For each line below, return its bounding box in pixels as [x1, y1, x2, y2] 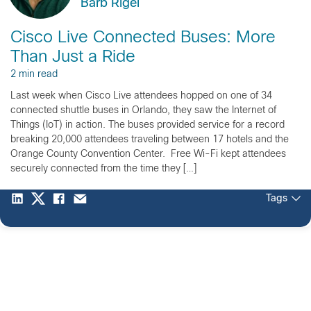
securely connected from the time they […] [10, 164, 196, 174]
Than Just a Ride [10, 49, 135, 65]
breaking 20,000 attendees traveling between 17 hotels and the [10, 135, 289, 144]
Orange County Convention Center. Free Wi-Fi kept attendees [10, 149, 286, 159]
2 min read [10, 69, 58, 79]
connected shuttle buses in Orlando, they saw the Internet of [10, 106, 276, 115]
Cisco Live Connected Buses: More [10, 30, 276, 46]
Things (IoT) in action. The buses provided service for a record [10, 120, 285, 130]
